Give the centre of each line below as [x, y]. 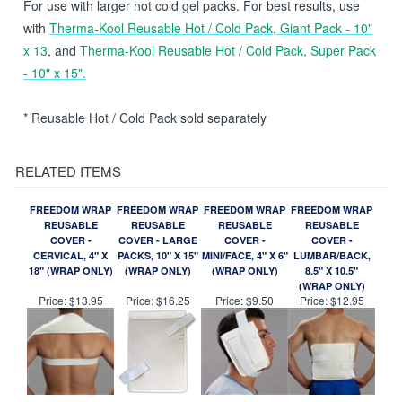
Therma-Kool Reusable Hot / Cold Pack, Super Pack [228, 108]
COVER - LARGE [157, 298]
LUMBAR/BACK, [332, 313]
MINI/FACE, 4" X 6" [245, 313]
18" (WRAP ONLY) [70, 328]
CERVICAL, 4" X [70, 313]
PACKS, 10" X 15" [157, 313]
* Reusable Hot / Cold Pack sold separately [145, 175]
